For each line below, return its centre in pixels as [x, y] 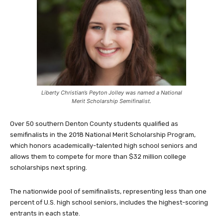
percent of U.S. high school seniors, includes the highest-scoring [109, 203]
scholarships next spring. [49, 168]
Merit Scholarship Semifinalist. [111, 101]
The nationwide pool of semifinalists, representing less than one [108, 192]
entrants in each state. [45, 214]
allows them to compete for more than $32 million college [98, 157]
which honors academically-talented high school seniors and [104, 146]
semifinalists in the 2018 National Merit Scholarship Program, [103, 135]
